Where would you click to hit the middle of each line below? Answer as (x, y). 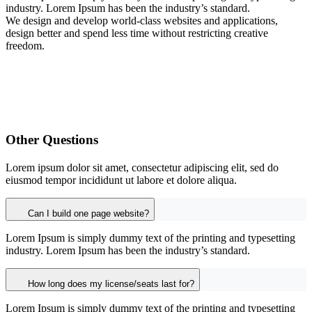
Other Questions (52, 140)
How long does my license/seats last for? (111, 284)
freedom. (25, 46)
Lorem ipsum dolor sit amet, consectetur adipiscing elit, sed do (142, 167)
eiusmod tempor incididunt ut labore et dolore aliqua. (121, 180)
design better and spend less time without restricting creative (137, 33)
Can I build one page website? (88, 213)
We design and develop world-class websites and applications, (142, 21)
